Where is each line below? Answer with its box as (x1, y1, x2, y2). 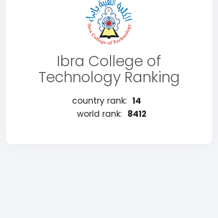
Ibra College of (57, 51, 161, 72)
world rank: (76, 108, 122, 120)
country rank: (72, 95, 127, 107)
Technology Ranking (38, 67, 180, 88)
